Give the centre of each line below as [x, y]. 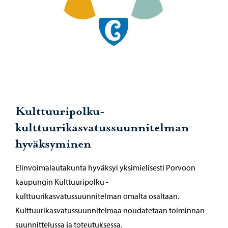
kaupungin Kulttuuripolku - [62, 182]
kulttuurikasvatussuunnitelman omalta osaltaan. [97, 196]
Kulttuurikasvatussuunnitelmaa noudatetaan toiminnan [110, 210]
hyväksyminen [53, 145]
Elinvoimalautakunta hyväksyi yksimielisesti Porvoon [105, 168]
